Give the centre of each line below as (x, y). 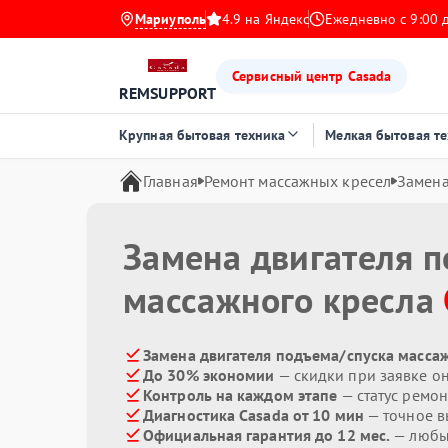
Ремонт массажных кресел (297, 181)
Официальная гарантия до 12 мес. (267, 435)
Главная (170, 181)
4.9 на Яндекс (265, 19)
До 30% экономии (209, 375)
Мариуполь (170, 19)
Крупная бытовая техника (202, 135)
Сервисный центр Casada (312, 75)
